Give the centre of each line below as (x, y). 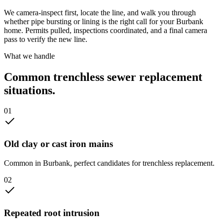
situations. (30, 90)
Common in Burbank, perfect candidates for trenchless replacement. (109, 163)
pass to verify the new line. (46, 39)
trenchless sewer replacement (128, 77)
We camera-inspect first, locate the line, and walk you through (100, 12)
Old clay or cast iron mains (58, 144)
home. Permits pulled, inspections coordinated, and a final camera (106, 30)
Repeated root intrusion (52, 213)
